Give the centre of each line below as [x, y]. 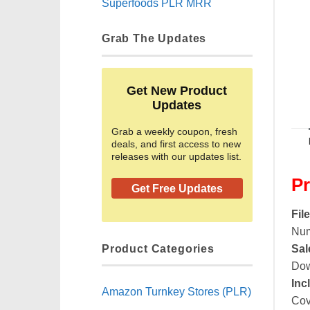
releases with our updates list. [176, 157]
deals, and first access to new [176, 144]
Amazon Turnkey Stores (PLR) [176, 291]
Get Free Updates [177, 189]
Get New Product [177, 91]
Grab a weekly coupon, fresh [174, 132]
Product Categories [158, 248]
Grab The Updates [154, 38]
